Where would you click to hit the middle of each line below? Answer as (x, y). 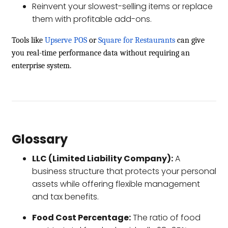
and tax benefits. (65, 196)
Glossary (40, 139)
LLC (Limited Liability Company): (103, 158)
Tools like (27, 40)
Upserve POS (66, 40)
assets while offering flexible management (116, 184)
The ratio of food (166, 217)
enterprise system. (41, 65)
